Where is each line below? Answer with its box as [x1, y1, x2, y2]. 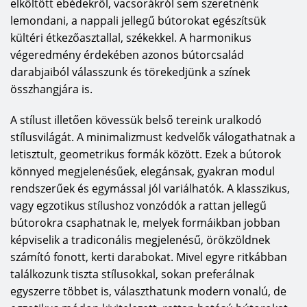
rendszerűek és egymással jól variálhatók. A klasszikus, [10, 180, 290, 196]
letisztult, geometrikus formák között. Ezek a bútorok [10, 146, 281, 162]
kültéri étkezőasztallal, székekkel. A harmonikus [10, 29, 251, 45]
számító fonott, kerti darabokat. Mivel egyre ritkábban [10, 249, 287, 265]
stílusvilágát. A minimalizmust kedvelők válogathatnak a [10, 129, 295, 145]
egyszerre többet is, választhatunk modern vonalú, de [10, 283, 286, 299]
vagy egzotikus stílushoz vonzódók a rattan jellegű [10, 197, 267, 213]
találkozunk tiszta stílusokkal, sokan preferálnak [10, 266, 254, 282]
